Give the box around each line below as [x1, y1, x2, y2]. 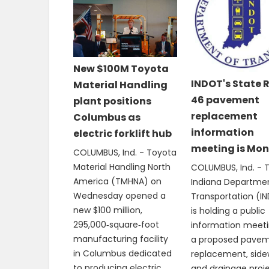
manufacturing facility [73, 232, 168, 245]
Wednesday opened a [73, 189, 166, 202]
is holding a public [190, 204, 265, 217]
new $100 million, [73, 204, 142, 216]
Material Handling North [73, 160, 171, 173]
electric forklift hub [73, 126, 172, 141]
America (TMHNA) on [73, 175, 162, 187]
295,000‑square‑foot [73, 218, 159, 231]
